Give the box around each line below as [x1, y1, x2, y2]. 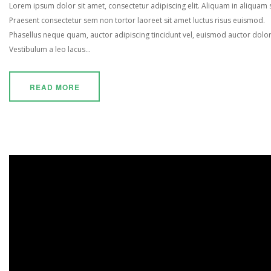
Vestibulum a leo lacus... [9, 44, 91, 54]
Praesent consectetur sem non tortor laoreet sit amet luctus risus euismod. [9, 15, 265, 25]
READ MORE [29, 81, 80, 93]
